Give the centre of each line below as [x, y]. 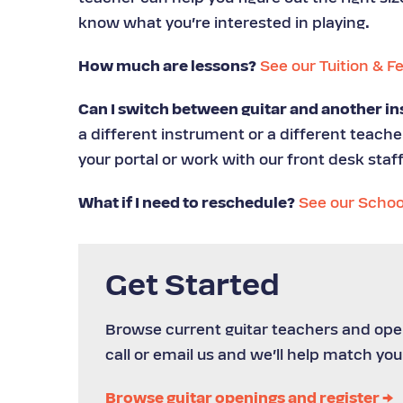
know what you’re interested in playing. [224, 24]
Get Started [193, 288]
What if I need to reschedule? [187, 204]
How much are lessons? [167, 67]
